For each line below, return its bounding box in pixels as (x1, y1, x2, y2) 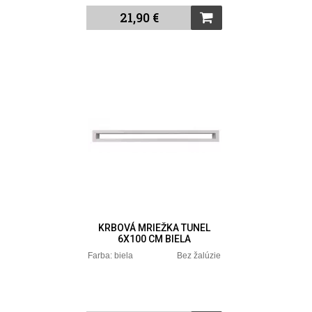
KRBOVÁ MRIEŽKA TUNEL (98, 222, 211, 234)
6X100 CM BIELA (118, 233, 192, 245)
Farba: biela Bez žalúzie (88, 251, 221, 261)
